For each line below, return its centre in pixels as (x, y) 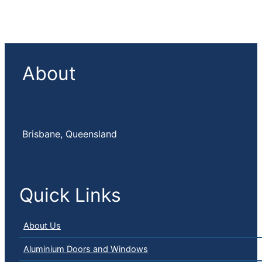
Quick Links (70, 195)
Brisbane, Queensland (70, 134)
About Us (42, 225)
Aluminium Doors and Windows (86, 249)
